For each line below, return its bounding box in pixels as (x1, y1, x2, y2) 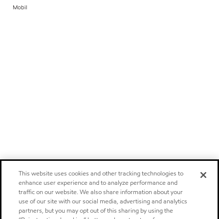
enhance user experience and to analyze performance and (19, 178, 178, 187)
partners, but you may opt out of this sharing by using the (19, 206, 174, 215)
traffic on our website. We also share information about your (19, 188, 183, 197)
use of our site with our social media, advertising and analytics (19, 197, 188, 206)
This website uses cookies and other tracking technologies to (19, 169, 184, 178)
